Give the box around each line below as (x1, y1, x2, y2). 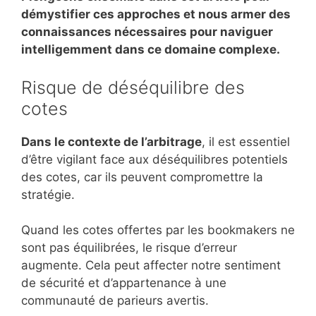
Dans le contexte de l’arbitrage (21, 134, 202, 149)
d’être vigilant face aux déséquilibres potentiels (21, 152, 288, 166)
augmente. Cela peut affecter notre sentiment (21, 258, 281, 273)
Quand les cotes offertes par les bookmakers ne (21, 223, 295, 238)
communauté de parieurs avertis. (21, 293, 209, 308)
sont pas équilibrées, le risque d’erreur (21, 241, 237, 255)
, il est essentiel (202, 134, 290, 149)
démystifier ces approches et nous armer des (21, 7, 291, 22)
